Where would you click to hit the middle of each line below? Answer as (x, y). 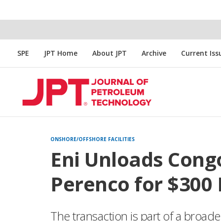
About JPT (110, 53)
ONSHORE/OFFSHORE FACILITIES (92, 139)
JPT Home (61, 53)
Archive (154, 53)
